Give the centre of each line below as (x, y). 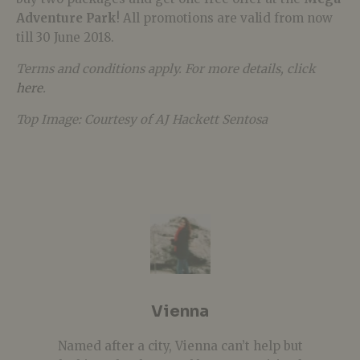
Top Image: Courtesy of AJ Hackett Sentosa (142, 119)
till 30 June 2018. (65, 37)
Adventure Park (66, 18)
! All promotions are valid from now (225, 18)
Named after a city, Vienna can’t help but (180, 346)
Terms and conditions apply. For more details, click (166, 68)
